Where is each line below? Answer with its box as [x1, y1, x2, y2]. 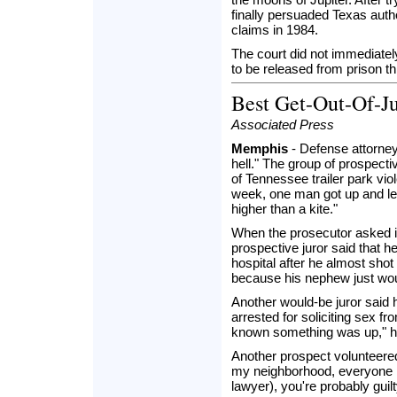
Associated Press [231, 117, 334, 132]
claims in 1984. [231, 22, 318, 37]
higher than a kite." [231, 201, 338, 216]
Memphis [231, 141, 288, 156]
